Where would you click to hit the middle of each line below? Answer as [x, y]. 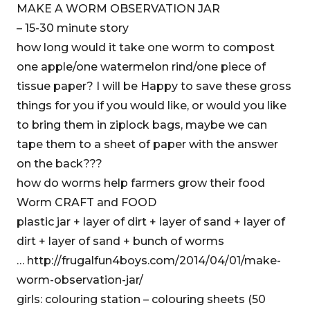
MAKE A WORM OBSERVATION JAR [118, 9]
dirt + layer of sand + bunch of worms [120, 241]
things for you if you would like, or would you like [152, 106]
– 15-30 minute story [73, 28]
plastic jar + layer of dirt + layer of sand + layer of [151, 222]
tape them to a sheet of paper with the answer [147, 144]
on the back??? [60, 164]
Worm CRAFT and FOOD [86, 202]
